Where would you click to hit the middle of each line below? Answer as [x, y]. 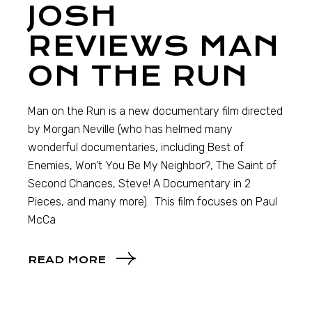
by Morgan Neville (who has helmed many [131, 129]
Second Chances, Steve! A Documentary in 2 [140, 184]
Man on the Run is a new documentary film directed [156, 111]
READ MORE [67, 260]
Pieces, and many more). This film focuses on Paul [153, 202]
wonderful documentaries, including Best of [136, 147]
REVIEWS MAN [154, 46]
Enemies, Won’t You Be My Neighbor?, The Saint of [153, 165]
